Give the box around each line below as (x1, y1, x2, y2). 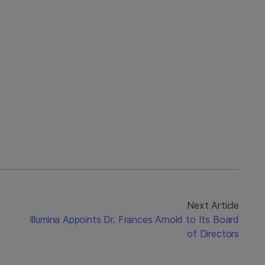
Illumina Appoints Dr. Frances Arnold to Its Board (29, 214, 239, 225)
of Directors (187, 228, 239, 240)
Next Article (187, 199, 239, 211)
